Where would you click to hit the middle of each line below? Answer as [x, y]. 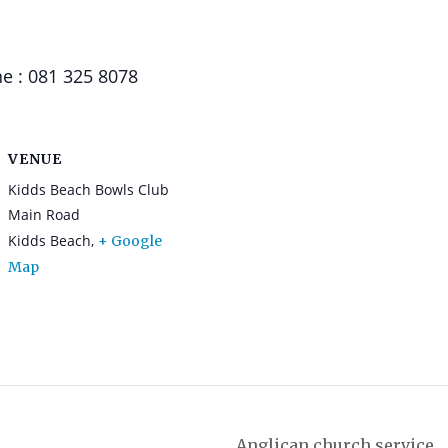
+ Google [130, 241]
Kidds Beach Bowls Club [88, 189]
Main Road [44, 214]
